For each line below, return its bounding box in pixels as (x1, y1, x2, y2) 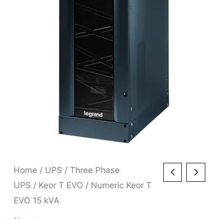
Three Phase (70, 165, 120, 175)
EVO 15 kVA (14, 196, 60, 206)
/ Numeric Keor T (83, 180, 152, 191)
